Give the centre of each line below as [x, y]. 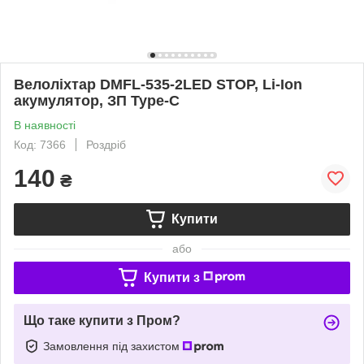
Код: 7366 [40, 144]
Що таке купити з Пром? [102, 320]
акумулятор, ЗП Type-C [97, 100]
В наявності [45, 125]
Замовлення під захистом [113, 346]
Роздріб [106, 144]
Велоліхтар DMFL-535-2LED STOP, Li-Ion [158, 84]
